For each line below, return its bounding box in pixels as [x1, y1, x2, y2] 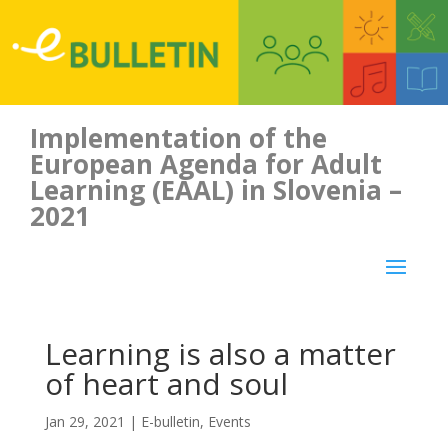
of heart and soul [44, 362, 288, 404]
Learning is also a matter [44, 332, 396, 374]
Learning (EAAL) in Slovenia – [30, 171, 402, 208]
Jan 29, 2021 [44, 411, 125, 431]
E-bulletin [140, 411, 200, 431]
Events [207, 411, 251, 431]
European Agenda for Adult [30, 145, 382, 182]
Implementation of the [30, 119, 327, 156]
